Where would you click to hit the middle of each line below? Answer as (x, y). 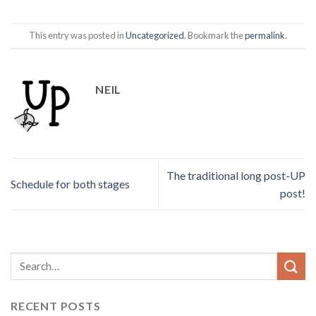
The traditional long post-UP (236, 175)
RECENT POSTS (56, 305)
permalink (265, 35)
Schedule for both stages (70, 184)
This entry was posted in (77, 35)
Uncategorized (155, 35)
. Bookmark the (214, 35)
